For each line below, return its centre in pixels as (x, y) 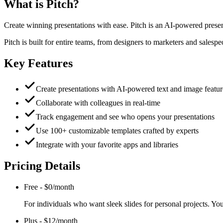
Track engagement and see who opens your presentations (125, 117)
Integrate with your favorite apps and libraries (107, 145)
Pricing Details (42, 166)
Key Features (38, 63)
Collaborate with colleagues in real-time (98, 103)
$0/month (59, 187)
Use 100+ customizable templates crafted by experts (117, 131)
